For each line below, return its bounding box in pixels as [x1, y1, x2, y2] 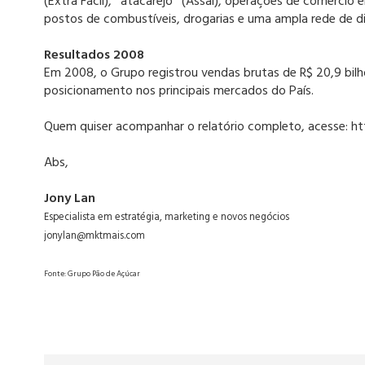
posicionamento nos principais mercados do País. [43, 81, 314, 103]
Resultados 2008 [43, 45, 144, 67]
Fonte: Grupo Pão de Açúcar [43, 268, 140, 281]
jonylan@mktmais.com [43, 228, 145, 245]
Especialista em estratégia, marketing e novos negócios [43, 209, 289, 226]
